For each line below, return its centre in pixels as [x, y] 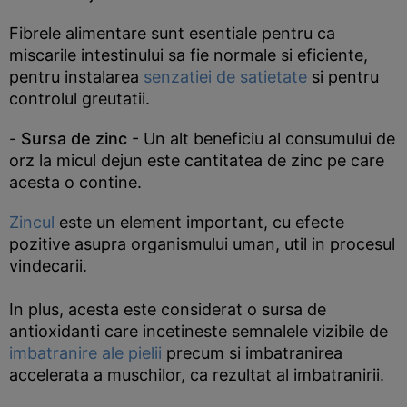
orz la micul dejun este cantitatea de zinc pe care [197, 160]
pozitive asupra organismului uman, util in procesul [202, 244]
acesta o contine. [75, 182]
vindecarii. [48, 266]
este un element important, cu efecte [199, 222]
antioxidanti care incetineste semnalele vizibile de [199, 331]
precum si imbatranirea [252, 353]
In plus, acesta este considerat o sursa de [168, 309]
